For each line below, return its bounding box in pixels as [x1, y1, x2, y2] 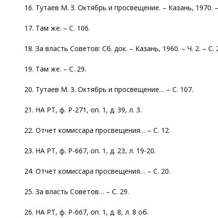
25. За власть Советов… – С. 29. [24, 186, 129, 196]
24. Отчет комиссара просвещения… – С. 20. [24, 166, 170, 176]
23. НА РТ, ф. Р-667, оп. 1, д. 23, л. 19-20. [24, 145, 156, 155]
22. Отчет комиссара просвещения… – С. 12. [24, 125, 170, 135]
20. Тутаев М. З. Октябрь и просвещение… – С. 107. [24, 84, 193, 94]
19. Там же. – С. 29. [24, 64, 86, 73]
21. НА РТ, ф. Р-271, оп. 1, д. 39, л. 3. [24, 105, 142, 114]
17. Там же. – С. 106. [24, 23, 90, 33]
